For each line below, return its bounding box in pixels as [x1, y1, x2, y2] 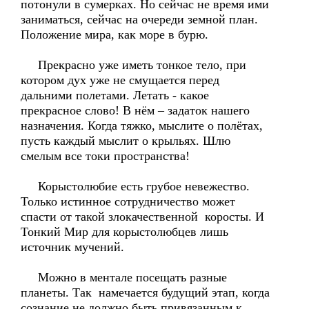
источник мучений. [21, 240, 124, 254]
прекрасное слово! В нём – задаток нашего [21, 103, 250, 117]
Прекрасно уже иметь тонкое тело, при [21, 58, 246, 72]
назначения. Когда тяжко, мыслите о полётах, [21, 119, 263, 132]
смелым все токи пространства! [21, 149, 190, 163]
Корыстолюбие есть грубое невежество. [21, 179, 250, 193]
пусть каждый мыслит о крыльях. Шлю [21, 134, 230, 148]
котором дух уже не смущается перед [21, 73, 219, 87]
